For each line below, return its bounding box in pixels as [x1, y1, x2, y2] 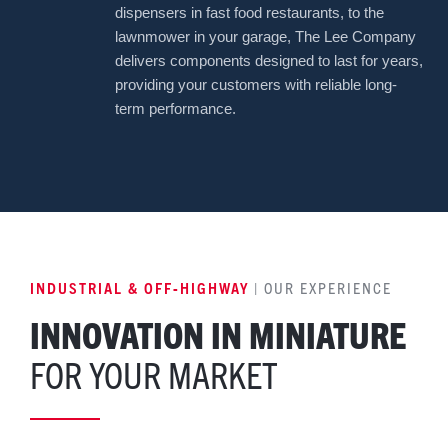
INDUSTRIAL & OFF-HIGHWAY [30, 278, 249, 298]
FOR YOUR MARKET [30, 351, 278, 397]
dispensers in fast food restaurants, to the [115, 3, 384, 21]
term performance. [115, 99, 236, 117]
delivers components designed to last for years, [115, 51, 423, 69]
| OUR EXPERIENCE [249, 278, 392, 297]
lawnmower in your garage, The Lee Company [115, 27, 416, 45]
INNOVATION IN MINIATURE [30, 311, 406, 356]
